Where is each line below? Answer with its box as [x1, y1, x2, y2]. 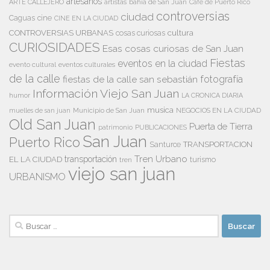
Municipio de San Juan [73, 106, 145, 115]
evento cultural [9, 60, 56, 69]
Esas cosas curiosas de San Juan [102, 43, 243, 55]
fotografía [200, 74, 243, 86]
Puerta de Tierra [189, 121, 253, 132]
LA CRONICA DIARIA [181, 92, 243, 99]
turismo [190, 155, 216, 165]
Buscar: [8, 216, 39, 227]
